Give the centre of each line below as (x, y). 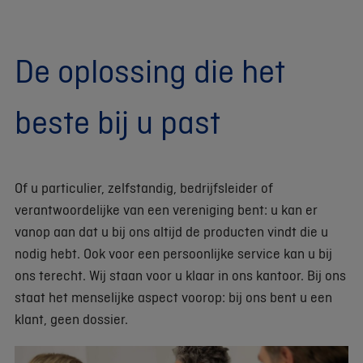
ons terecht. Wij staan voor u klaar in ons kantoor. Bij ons (180, 275)
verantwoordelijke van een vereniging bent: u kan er (166, 209)
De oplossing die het (149, 70)
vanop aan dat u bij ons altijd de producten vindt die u (171, 231)
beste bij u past (117, 122)
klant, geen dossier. (71, 318)
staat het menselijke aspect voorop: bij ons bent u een (173, 297)
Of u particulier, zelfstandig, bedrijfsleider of (144, 187)
